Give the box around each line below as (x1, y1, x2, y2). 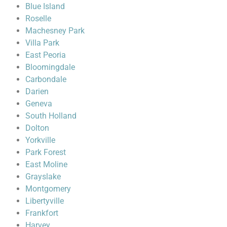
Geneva (25, 98, 52, 108)
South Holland (25, 110, 77, 121)
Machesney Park (25, 25, 85, 35)
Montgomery (25, 183, 71, 194)
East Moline (25, 159, 67, 169)
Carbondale (25, 74, 66, 84)
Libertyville (25, 196, 64, 206)
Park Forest (25, 147, 66, 157)
